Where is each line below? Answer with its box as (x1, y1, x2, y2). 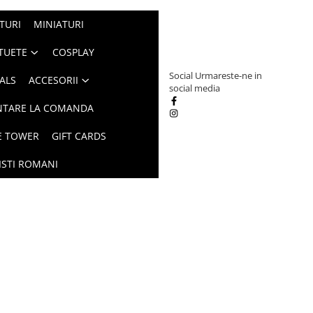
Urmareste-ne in (195, 69, 263, 82)
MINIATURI (33, 17, 84, 31)
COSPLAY (52, 45, 94, 59)
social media (169, 82, 221, 94)
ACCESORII (28, 73, 78, 87)
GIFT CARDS (51, 129, 106, 143)
